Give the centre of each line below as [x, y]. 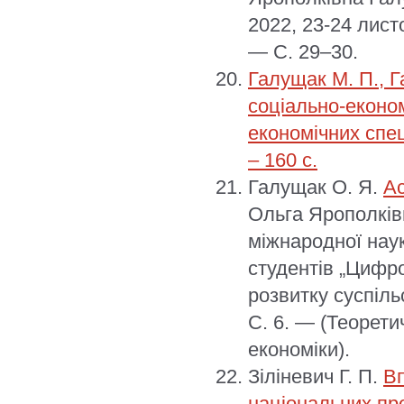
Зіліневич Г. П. [316, 376]
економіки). [299, 349]
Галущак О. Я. [316, 187]
